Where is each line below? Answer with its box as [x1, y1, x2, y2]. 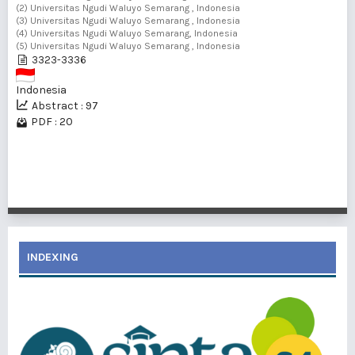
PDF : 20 [31, 115, 73, 128]
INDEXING [27, 250, 78, 264]
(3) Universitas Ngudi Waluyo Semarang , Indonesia [16, 15, 240, 26]
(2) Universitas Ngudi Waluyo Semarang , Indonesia [16, 2, 240, 13]
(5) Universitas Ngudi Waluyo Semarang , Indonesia [16, 40, 240, 52]
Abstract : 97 [32, 99, 98, 113]
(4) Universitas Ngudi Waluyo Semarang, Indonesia [16, 28, 238, 39]
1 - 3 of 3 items [270, 185, 339, 197]
